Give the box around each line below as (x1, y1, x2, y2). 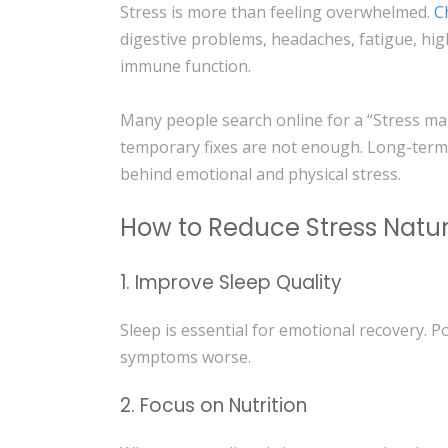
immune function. (120, 54, 252, 77)
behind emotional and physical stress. (120, 162, 402, 185)
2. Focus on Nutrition (120, 391, 308, 419)
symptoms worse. (120, 346, 252, 369)
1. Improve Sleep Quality (120, 269, 343, 297)
